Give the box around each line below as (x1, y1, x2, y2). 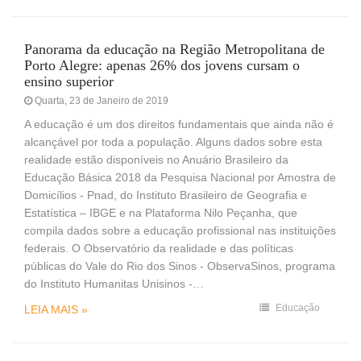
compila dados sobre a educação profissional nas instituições (24, 223, 336, 237)
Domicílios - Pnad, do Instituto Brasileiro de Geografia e (24, 188, 307, 201)
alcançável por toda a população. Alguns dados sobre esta (24, 135, 322, 148)
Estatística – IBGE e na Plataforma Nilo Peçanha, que (24, 205, 297, 219)
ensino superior (24, 73, 114, 89)
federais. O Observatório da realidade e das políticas (24, 241, 293, 255)
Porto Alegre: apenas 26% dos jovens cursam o (24, 56, 300, 73)
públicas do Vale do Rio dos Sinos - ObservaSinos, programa (24, 259, 335, 272)
